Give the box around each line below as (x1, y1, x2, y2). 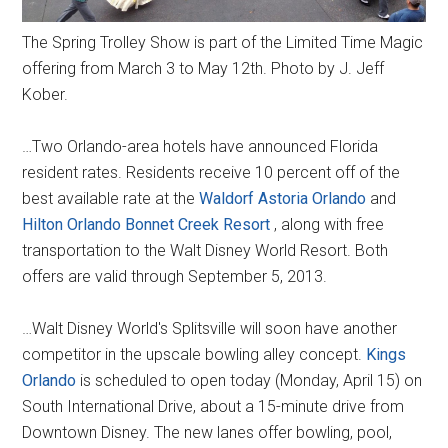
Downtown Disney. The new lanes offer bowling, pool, (22, 423, 393, 443)
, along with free (270, 215, 385, 235)
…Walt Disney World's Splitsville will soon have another (22, 319, 398, 339)
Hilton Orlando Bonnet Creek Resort (22, 215, 271, 235)
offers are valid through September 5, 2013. (22, 267, 328, 287)
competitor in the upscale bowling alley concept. (22, 345, 367, 365)
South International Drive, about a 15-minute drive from (22, 397, 405, 417)
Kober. (22, 85, 69, 105)
